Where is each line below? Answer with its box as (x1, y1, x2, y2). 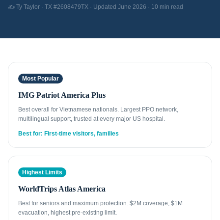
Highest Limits (22, 169, 62, 176)
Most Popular (22, 75, 59, 82)
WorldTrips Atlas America (18, 185, 106, 193)
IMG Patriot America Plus (18, 91, 106, 99)
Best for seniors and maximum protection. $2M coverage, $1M (18, 200, 183, 207)
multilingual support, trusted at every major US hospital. (18, 115, 165, 122)
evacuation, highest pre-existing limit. (18, 209, 117, 216)
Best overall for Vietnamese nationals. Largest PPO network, (18, 106, 178, 113)
